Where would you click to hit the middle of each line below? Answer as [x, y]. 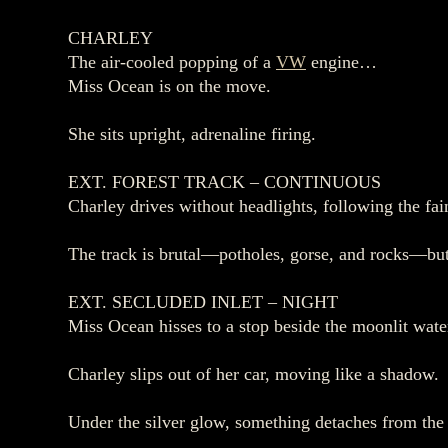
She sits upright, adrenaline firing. [192, 134]
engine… [341, 62]
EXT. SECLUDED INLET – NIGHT [203, 302]
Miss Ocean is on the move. [169, 86]
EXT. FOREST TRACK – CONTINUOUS [224, 182]
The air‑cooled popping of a [172, 62]
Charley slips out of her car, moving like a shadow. [253, 374]
